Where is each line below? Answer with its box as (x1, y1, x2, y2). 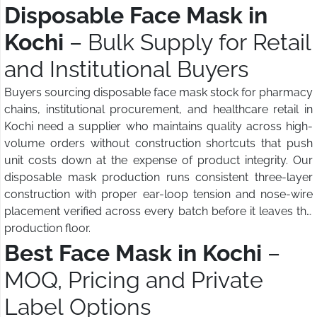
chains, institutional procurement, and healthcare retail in (4, 103, 313, 117)
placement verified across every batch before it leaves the (4, 204, 313, 219)
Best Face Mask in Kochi (4, 240, 262, 267)
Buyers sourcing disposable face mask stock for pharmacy (4, 86, 313, 100)
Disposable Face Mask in (4, 2, 267, 29)
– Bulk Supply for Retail (64, 29, 311, 56)
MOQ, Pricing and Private (4, 267, 263, 294)
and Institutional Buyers (4, 56, 248, 83)
